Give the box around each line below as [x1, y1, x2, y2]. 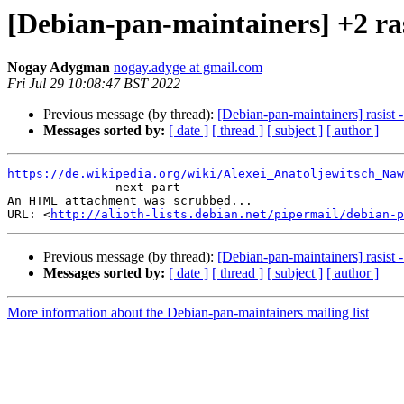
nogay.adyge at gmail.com [114, 60, 262, 76]
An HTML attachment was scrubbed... [7, 194, 252, 208]
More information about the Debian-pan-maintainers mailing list [7, 305, 369, 321]
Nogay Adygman [7, 60, 110, 76]
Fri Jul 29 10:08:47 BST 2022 [7, 76, 180, 92]
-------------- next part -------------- [7, 180, 289, 195]
